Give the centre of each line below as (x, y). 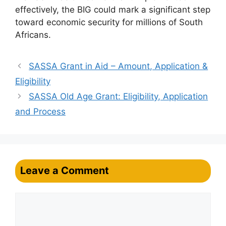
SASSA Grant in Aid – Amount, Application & (119, 66)
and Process (40, 111)
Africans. (33, 35)
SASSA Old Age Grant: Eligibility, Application (119, 96)
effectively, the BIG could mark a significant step (113, 9)
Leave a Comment (65, 170)
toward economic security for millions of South (109, 22)
